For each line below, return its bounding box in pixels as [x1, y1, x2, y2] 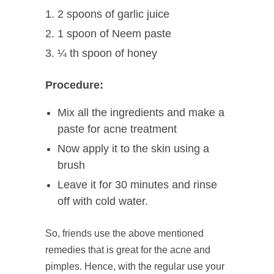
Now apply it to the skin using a [57, 143, 209, 155]
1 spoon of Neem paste [57, 28, 171, 40]
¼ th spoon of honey [57, 47, 157, 60]
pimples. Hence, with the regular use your [45, 261, 224, 272]
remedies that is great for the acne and [45, 245, 210, 256]
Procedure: [45, 79, 103, 92]
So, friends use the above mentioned [45, 228, 204, 239]
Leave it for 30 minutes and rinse [57, 179, 217, 191]
